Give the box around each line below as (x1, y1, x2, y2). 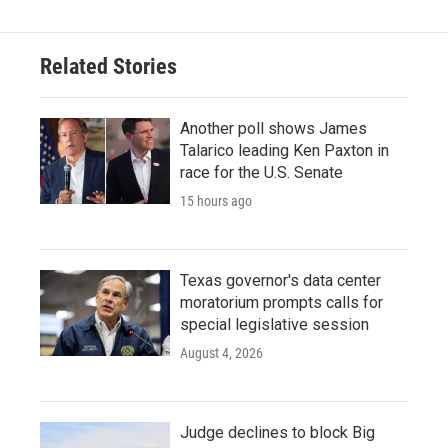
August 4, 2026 (180, 345, 263, 361)
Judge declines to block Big (180, 423, 375, 442)
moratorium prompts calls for (180, 293, 383, 312)
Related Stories (40, 54, 177, 79)
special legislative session (180, 315, 369, 334)
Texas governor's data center (180, 271, 381, 290)
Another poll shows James (180, 119, 367, 138)
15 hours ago (180, 193, 252, 209)
